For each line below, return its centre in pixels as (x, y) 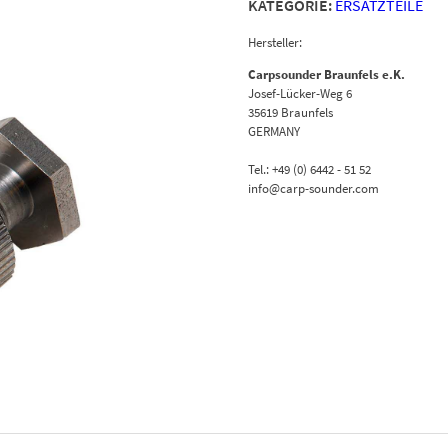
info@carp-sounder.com (313, 188)
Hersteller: (275, 42)
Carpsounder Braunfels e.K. (326, 74)
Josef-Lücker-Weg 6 (300, 93)
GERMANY (274, 131)
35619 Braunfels (290, 112)
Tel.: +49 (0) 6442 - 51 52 (309, 169)
